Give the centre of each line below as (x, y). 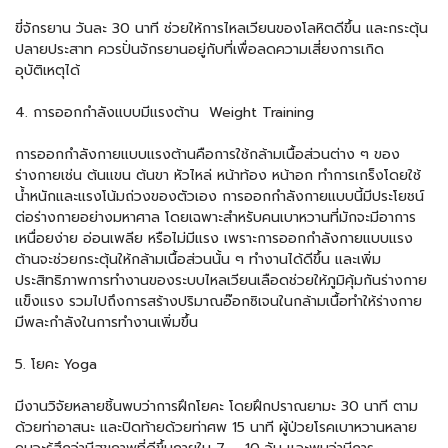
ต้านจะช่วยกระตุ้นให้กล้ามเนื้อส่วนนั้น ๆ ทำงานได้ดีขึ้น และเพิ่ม (198, 259)
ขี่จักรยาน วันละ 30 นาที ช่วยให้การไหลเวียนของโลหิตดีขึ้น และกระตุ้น (221, 28)
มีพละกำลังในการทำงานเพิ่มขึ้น (106, 322)
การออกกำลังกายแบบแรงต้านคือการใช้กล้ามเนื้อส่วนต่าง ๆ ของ (207, 154)
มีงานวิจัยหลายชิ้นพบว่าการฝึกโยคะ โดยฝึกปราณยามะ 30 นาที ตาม (216, 406)
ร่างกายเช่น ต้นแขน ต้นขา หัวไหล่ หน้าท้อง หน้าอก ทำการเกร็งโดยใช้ (218, 175)
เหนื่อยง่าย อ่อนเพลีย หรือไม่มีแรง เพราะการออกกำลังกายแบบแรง (214, 238)
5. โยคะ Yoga (56, 364)
